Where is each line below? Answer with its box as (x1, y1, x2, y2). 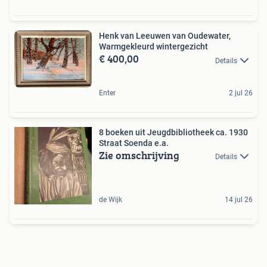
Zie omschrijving (99, 147, 179, 163)
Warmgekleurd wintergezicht (99, 42, 208, 52)
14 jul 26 (225, 195, 253, 204)
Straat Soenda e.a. (99, 138, 169, 148)
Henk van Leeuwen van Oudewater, (99, 31, 231, 41)
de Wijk (99, 195, 122, 204)
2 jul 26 (229, 88, 253, 97)
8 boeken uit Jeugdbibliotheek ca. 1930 (99, 127, 248, 137)
